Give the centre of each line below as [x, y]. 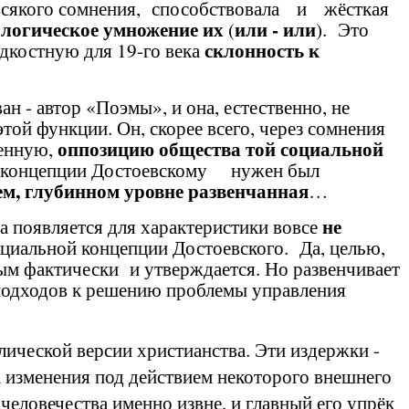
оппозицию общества [149, 148]
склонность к [262, 50]
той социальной [315, 148]
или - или [275, 29]
